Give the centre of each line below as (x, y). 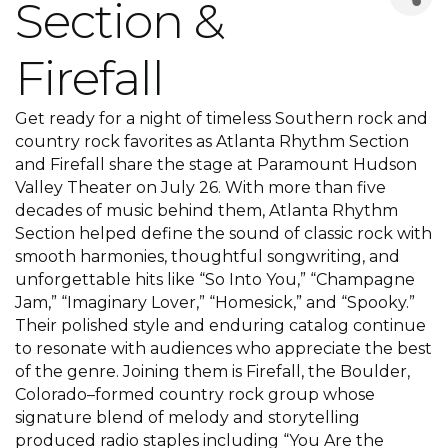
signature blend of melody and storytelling (187, 417)
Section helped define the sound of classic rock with (223, 233)
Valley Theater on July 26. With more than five (200, 187)
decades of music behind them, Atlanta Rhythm (206, 210)
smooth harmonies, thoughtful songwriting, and (207, 256)
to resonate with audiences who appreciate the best (223, 348)
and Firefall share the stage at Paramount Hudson (216, 164)
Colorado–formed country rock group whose (195, 394)
